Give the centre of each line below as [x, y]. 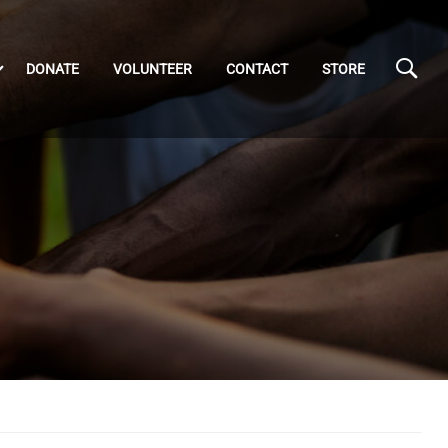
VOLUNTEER [152, 69]
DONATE [52, 69]
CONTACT [257, 69]
